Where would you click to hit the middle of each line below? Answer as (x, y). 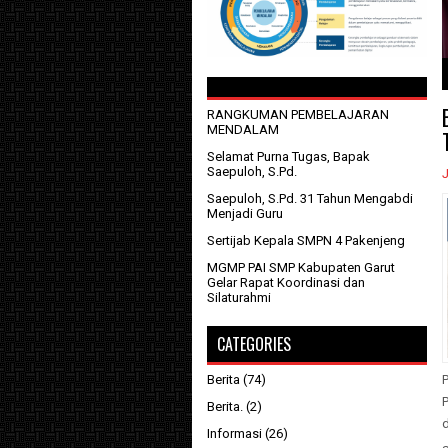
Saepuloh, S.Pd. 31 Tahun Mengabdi (310, 199)
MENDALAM (243, 130)
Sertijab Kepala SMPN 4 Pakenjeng (306, 241)
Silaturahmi (239, 298)
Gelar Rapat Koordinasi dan (286, 283)
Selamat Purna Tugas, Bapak (288, 157)
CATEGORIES (254, 344)
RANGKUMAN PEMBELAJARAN (298, 115)
